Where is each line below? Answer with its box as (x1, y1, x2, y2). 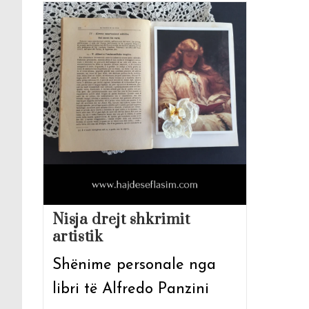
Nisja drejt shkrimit (52, 210, 190, 229)
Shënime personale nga (52, 257, 216, 273)
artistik (52, 227, 103, 246)
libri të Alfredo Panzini (52, 281, 209, 297)
